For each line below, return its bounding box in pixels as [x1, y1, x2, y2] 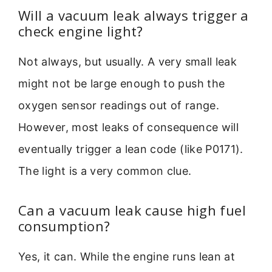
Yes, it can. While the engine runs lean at [18, 250, 236, 263]
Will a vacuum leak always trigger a [18, 6, 249, 25]
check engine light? [18, 22, 143, 41]
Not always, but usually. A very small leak [18, 55, 237, 69]
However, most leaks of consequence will [18, 121, 239, 134]
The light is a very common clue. [18, 165, 192, 178]
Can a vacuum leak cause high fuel [18, 200, 246, 219]
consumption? [18, 216, 110, 235]
